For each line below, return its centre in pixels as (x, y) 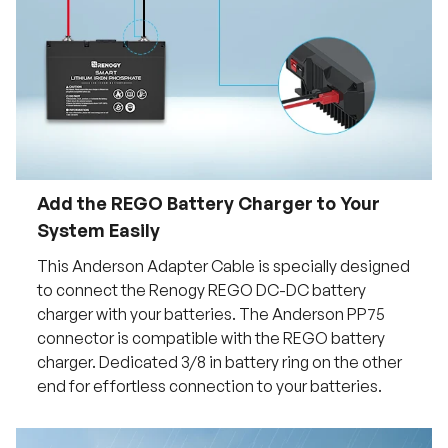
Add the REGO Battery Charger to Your (208, 203)
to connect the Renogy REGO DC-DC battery (201, 290)
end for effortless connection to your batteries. (209, 386)
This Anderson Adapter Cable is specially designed (223, 266)
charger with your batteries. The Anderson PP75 (210, 314)
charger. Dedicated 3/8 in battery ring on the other (219, 362)
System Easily (98, 230)
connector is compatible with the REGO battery (210, 338)
